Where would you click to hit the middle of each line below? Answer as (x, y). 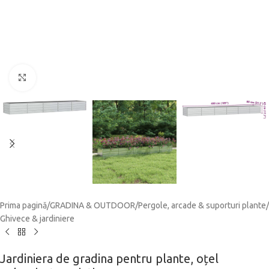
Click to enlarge (65, 78)
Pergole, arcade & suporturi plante (202, 205)
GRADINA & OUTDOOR (92, 205)
